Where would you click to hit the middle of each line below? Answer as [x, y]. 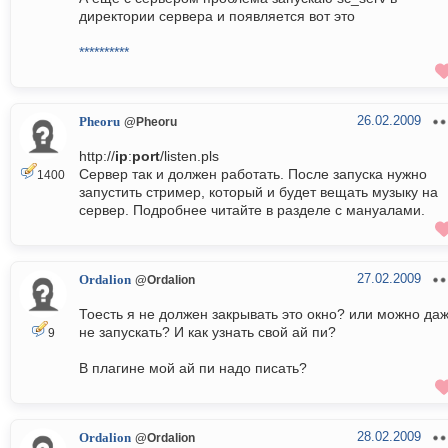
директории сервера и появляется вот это [217, 16]
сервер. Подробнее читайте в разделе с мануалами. [252, 210]
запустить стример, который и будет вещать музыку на [258, 192]
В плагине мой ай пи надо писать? [193, 368]
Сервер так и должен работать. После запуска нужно [253, 174]
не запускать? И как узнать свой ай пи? [207, 332]
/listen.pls [189, 156]
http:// [97, 156]
